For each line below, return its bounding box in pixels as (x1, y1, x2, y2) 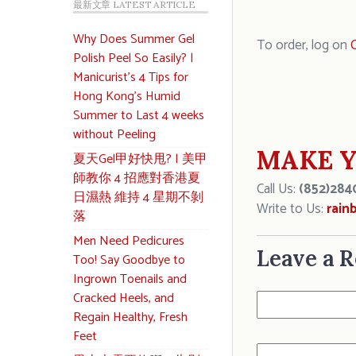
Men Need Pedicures (73, 230, 184, 252)
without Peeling (73, 124, 156, 145)
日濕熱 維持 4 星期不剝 (73, 187, 203, 208)
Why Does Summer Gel (73, 29, 195, 50)
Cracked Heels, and (73, 288, 174, 309)
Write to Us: (257, 198, 327, 220)
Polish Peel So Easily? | (73, 48, 194, 69)
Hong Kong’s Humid (73, 86, 180, 107)
